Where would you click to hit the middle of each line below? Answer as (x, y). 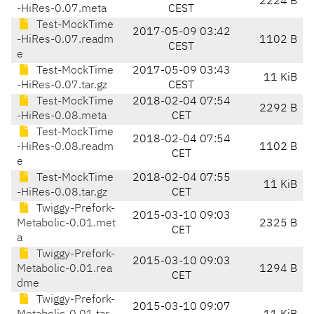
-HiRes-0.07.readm (65, 40)
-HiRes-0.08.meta (62, 117)
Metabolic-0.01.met (66, 224)
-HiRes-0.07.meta (62, 9)
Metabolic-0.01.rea (64, 269)
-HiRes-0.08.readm (65, 148)
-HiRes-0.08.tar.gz (62, 193)
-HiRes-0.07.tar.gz (62, 86)
